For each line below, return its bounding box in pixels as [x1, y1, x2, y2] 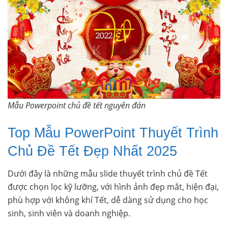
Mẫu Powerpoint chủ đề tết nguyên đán [8, 99, 146, 111]
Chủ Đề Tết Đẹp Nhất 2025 [8, 142, 177, 159]
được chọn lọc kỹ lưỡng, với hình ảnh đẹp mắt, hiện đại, [8, 181, 219, 193]
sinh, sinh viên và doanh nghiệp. [8, 208, 130, 219]
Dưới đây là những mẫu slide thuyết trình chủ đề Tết [8, 168, 208, 180]
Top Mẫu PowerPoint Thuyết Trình [8, 124, 218, 140]
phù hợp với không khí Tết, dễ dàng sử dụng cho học [8, 194, 208, 206]
